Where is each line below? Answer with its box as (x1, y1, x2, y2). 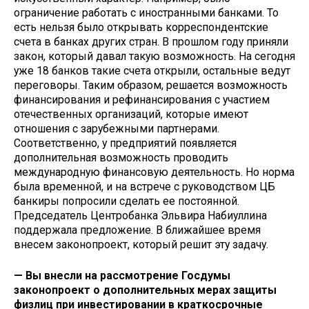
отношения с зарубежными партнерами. (14, 122, 219, 136)
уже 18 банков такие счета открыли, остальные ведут (14, 64, 290, 78)
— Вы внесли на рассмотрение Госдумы (14, 269, 230, 283)
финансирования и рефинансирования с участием (14, 93, 270, 107)
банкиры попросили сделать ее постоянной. (14, 195, 239, 208)
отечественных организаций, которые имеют (14, 108, 248, 121)
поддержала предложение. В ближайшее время (14, 223, 261, 237)
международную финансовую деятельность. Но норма (14, 166, 295, 179)
